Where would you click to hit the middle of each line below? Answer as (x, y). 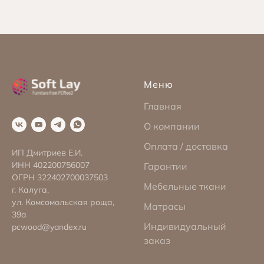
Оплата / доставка (186, 146)
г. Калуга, (30, 190)
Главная (163, 106)
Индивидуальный (185, 226)
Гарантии (166, 166)
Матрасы (165, 206)
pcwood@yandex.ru (49, 227)
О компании (172, 126)
